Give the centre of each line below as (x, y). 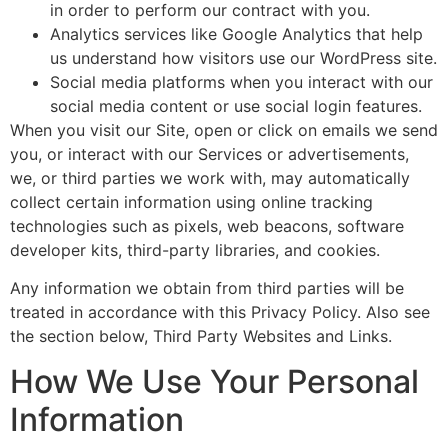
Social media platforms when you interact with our (241, 82)
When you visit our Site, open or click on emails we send (224, 130)
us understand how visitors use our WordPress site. (243, 58)
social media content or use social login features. (236, 106)
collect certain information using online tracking (191, 202)
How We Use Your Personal (214, 381)
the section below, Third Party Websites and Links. (201, 336)
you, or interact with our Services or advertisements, (209, 154)
